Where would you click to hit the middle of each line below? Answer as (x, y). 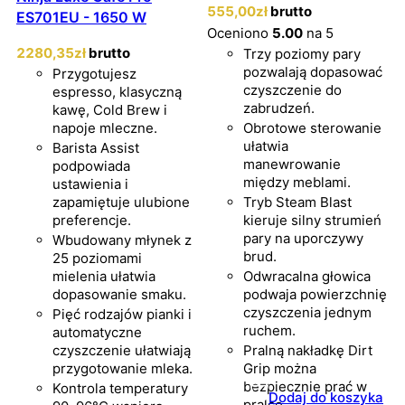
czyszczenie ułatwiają (122, 351)
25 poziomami (97, 259)
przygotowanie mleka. (122, 369)
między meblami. (297, 183)
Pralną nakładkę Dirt (308, 351)
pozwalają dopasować (313, 72)
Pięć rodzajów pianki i (122, 315)
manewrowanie (292, 165)
